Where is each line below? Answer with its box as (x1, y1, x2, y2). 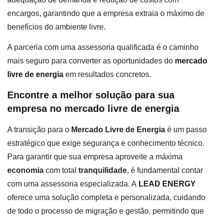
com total (44, 166, 78, 175)
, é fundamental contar (127, 166, 203, 175)
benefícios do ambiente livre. (7, 22, 106, 31)
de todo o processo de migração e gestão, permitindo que (7, 207, 204, 216)
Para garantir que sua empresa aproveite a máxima (7, 153, 183, 161)
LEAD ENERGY (139, 180, 196, 188)
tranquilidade (78, 166, 127, 175)
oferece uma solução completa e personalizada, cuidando (7, 193, 205, 202)
